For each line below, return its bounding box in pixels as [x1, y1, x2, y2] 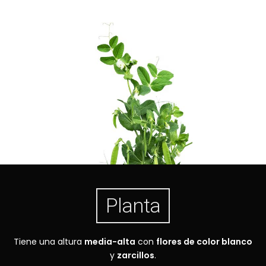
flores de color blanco [156, 236, 252, 248]
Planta [106, 194, 160, 218]
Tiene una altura [14, 236, 84, 248]
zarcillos [117, 249, 154, 262]
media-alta [84, 236, 135, 248]
